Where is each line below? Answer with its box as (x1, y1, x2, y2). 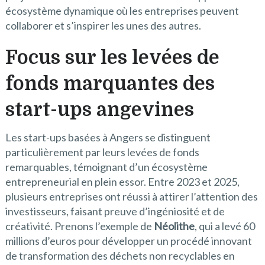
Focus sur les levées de (5, 47, 219, 69)
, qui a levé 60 (194, 219, 255, 233)
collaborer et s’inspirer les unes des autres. (5, 19, 201, 33)
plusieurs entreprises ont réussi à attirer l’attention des (5, 190, 258, 203)
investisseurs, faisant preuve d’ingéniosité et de (5, 205, 225, 218)
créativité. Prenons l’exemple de (5, 219, 154, 233)
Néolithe (153, 219, 195, 233)
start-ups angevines (5, 99, 194, 121)
